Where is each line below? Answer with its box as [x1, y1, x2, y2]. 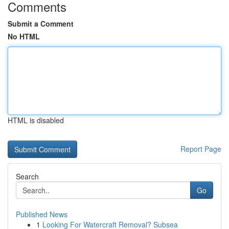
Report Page [180, 144, 221, 154]
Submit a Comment [8, 18, 74, 29]
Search [16, 171, 39, 181]
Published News [16, 209, 67, 219]
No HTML [8, 31, 40, 41]
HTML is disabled [8, 115, 64, 125]
